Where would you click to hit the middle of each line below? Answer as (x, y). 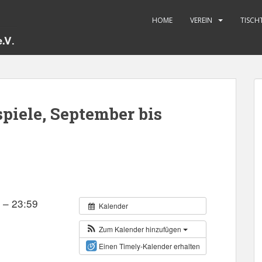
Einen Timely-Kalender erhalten (149, 246)
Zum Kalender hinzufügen (141, 229)
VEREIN (201, 20)
